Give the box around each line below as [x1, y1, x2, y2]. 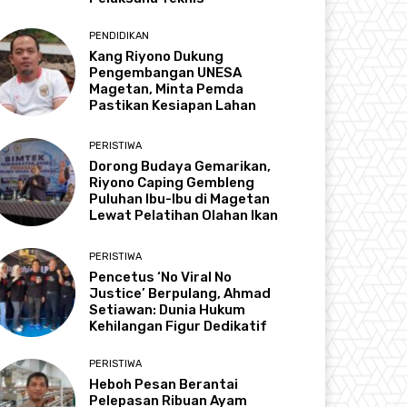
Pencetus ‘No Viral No [89, 268, 233, 285]
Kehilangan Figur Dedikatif [89, 317, 268, 334]
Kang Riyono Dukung [89, 48, 224, 65]
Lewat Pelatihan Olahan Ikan [89, 207, 279, 224]
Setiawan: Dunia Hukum [89, 301, 246, 318]
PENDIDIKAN [89, 30, 150, 43]
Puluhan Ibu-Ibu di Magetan [89, 191, 271, 208]
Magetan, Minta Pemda [89, 81, 244, 98]
